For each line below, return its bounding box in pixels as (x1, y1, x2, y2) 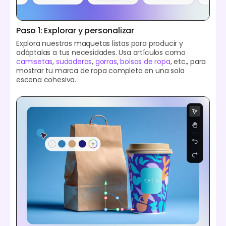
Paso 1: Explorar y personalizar (16, 24, 135, 36)
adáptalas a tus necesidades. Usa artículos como (16, 47, 186, 58)
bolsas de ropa (120, 56, 171, 67)
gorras (95, 56, 117, 67)
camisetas (16, 56, 53, 67)
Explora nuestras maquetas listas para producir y (16, 38, 183, 48)
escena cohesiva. (16, 74, 76, 85)
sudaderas (55, 56, 92, 67)
